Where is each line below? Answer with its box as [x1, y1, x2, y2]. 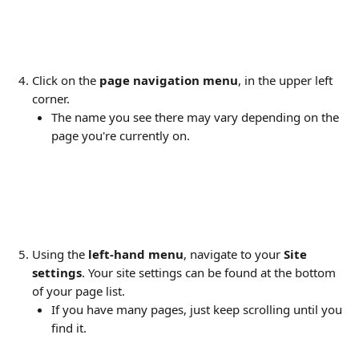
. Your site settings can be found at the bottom [82, 264, 339, 280]
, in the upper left [238, 72, 336, 88]
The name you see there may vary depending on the [51, 109, 342, 125]
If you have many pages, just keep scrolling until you [51, 301, 345, 317]
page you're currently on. [51, 127, 190, 143]
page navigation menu [99, 72, 238, 88]
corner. [32, 91, 70, 107]
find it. [51, 320, 87, 336]
